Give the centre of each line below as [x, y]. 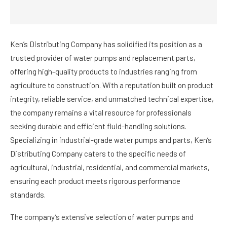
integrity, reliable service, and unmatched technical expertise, [112, 99]
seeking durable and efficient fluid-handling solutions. [98, 126]
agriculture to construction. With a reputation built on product [112, 85]
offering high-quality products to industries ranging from [104, 71]
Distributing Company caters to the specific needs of [98, 154]
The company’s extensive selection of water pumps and [102, 217]
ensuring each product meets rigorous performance [95, 181]
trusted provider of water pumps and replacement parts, [103, 58]
